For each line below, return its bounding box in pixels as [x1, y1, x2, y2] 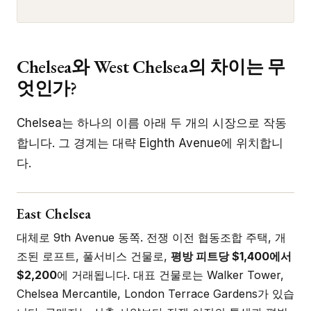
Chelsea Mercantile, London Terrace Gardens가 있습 [17, 286, 294, 301]
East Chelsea [17, 204, 91, 223]
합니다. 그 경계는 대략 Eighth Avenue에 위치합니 [17, 135, 283, 150]
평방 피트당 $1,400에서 [171, 249, 292, 263]
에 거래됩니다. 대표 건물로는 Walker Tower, [57, 267, 284, 282]
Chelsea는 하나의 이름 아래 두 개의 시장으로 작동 [17, 115, 287, 130]
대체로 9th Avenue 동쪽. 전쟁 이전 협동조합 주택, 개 [17, 230, 286, 244]
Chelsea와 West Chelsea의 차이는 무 [17, 54, 285, 78]
